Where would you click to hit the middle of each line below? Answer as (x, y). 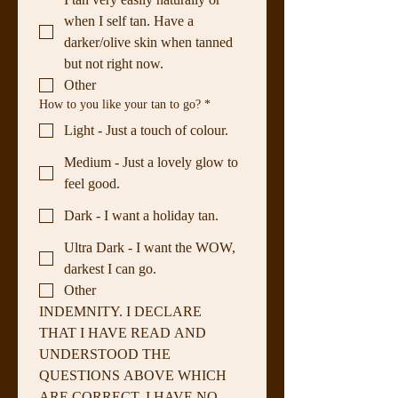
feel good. (92, 183)
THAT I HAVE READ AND (123, 332)
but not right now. (114, 63)
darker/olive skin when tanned (148, 42)
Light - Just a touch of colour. (146, 130)
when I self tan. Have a (129, 20)
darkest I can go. (110, 268)
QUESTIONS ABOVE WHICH (133, 375)
